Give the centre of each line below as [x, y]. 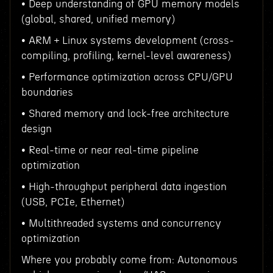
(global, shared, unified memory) [98, 19]
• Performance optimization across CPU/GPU [127, 77]
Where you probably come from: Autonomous [129, 260]
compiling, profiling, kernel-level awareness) [126, 56]
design [36, 129]
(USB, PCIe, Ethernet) [73, 202]
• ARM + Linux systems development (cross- [127, 41]
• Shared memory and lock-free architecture [125, 114]
